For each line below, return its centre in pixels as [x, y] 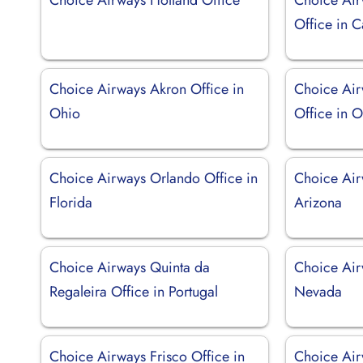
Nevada [318, 291]
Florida [71, 202]
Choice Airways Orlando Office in [154, 178]
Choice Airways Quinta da [130, 267]
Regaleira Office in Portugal [134, 291]
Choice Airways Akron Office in [147, 89]
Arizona [318, 202]
